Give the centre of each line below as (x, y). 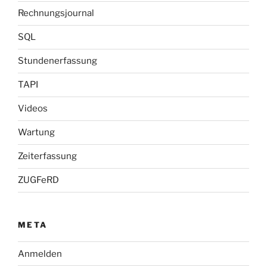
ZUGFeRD (38, 180)
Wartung (36, 133)
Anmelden (40, 254)
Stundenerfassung (58, 61)
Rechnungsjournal (56, 13)
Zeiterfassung (47, 156)
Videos (33, 109)
